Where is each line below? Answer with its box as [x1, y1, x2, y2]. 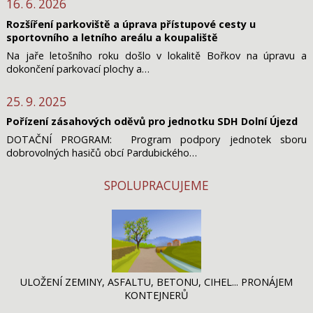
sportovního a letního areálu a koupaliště [6, 30, 218, 44]
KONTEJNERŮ [124, 288, 189, 302]
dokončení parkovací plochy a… [6, 61, 150, 75]
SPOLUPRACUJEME [103, 177, 209, 194]
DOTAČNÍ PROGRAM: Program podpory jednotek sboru [6, 132, 307, 146]
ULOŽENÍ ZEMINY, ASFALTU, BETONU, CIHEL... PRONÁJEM [20, 275, 293, 289]
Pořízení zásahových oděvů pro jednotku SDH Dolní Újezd [6, 114, 298, 128]
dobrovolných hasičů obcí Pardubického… [6, 145, 197, 159]
